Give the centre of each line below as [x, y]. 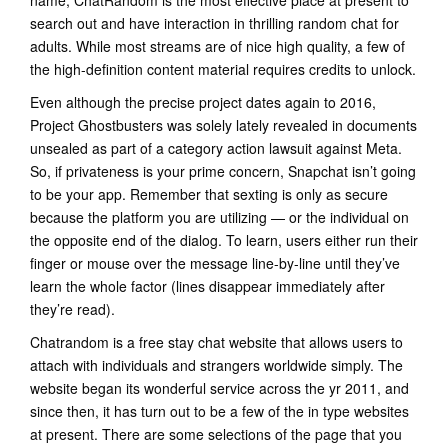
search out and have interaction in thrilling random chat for [214, 23]
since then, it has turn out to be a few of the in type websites [219, 411]
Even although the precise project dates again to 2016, [203, 102]
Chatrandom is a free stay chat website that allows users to [216, 342]
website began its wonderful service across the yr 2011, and [219, 388]
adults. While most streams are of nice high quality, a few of [217, 46]
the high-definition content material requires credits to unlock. [223, 69]
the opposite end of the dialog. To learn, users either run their [224, 240]
